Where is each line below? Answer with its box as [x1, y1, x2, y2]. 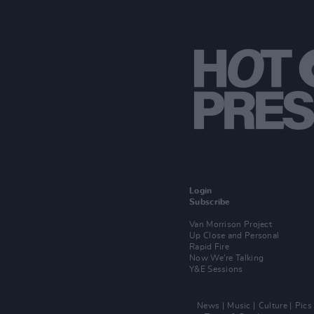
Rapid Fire [189, 243, 229, 251]
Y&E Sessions [189, 265, 243, 273]
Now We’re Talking [189, 254, 264, 262]
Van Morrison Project [189, 220, 272, 228]
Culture [258, 301, 287, 310]
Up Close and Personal [189, 231, 280, 240]
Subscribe [189, 198, 230, 206]
